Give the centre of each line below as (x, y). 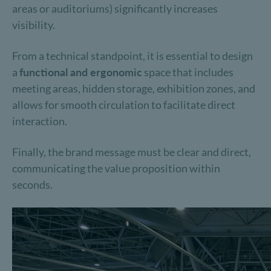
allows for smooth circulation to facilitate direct (124, 105)
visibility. (34, 25)
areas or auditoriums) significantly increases (115, 8)
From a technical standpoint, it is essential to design (132, 56)
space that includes (188, 72)
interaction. (40, 121)
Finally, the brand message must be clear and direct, (132, 152)
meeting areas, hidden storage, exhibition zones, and (134, 88)
